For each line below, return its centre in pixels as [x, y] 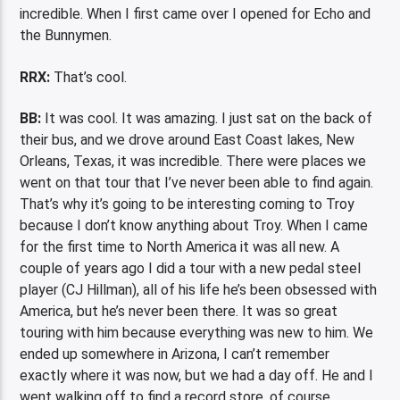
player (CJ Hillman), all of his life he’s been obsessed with [199, 289]
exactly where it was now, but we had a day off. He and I [197, 375]
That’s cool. [89, 77]
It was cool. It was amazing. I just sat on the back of [207, 118]
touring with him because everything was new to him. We [197, 332]
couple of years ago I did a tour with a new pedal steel [191, 268]
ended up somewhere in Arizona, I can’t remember [175, 354]
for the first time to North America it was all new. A [180, 246]
